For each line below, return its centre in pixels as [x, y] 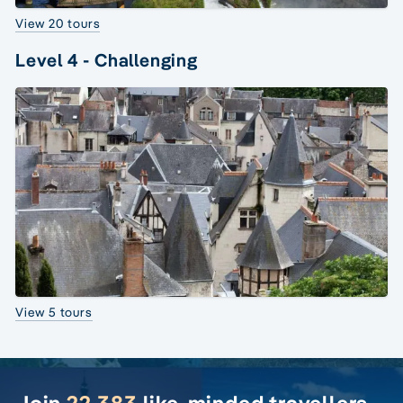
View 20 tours [58, 23]
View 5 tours [54, 313]
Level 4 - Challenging [107, 59]
